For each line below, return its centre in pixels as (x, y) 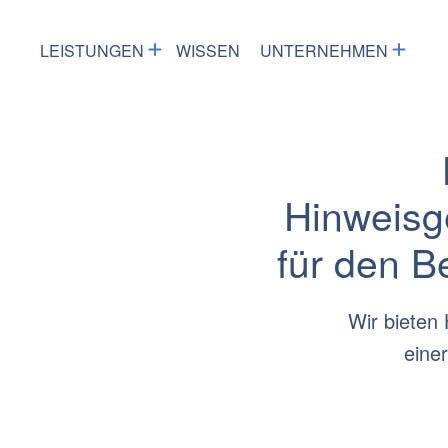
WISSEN (208, 51)
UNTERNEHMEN (324, 51)
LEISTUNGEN (92, 51)
